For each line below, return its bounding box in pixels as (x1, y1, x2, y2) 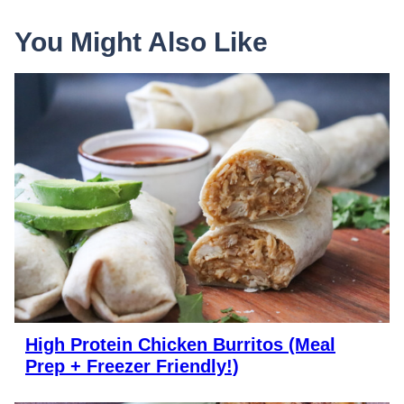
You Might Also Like (14, 27, 268, 58)
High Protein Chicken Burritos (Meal (25, 335, 335, 355)
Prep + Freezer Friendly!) (25, 356, 239, 377)
